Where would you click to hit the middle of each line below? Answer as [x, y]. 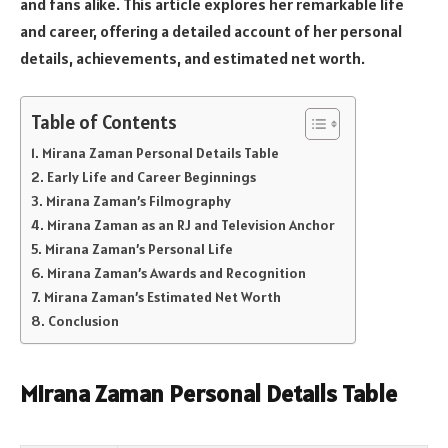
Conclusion [83, 321]
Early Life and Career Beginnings [151, 177]
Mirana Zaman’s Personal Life [138, 249]
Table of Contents [104, 121]
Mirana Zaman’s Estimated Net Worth [162, 297]
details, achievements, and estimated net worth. [192, 57]
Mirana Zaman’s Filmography [138, 201]
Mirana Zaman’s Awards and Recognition [176, 273]
